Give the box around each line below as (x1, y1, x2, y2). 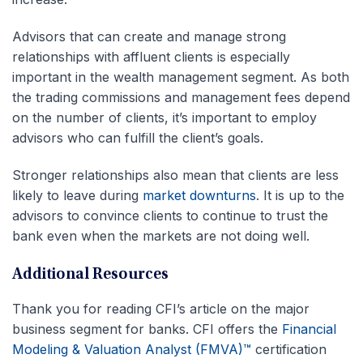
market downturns (143, 186, 256, 203)
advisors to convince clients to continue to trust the (12, 207, 328, 224)
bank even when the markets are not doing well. (12, 227, 310, 244)
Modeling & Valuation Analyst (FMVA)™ (12, 340, 251, 357)
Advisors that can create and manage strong (12, 28, 286, 45)
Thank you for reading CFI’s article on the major (12, 300, 310, 317)
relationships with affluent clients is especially (12, 48, 290, 65)
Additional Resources (12, 266, 169, 283)
